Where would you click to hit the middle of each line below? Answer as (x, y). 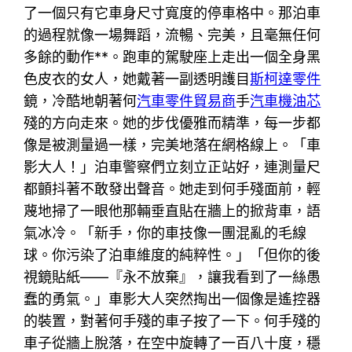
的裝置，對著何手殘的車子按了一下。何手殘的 (172, 321)
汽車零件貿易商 (187, 101)
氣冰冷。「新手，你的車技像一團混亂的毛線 (165, 233)
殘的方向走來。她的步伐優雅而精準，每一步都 (172, 123)
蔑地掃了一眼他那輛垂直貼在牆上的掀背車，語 (172, 211)
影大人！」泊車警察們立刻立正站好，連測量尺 (172, 167)
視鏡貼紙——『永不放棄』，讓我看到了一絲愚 (172, 277)
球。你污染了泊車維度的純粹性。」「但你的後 (172, 255)
